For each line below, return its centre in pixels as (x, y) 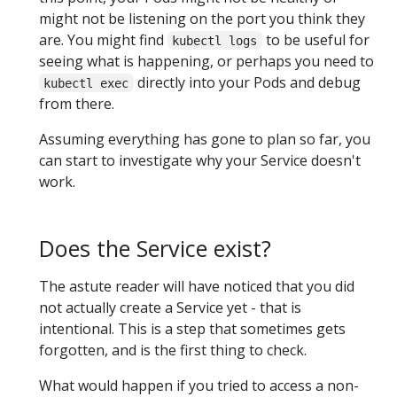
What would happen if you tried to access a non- (199, 385)
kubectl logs (215, 40)
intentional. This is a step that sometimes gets (192, 328)
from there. (77, 103)
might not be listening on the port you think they (202, 18)
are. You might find (103, 39)
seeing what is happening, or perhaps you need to (206, 61)
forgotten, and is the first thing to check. (173, 350)
